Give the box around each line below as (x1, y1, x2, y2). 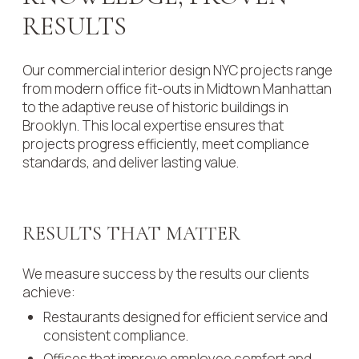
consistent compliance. (43, 325, 188, 345)
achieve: (22, 282, 75, 301)
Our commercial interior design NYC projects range (22, 60, 333, 79)
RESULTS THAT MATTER (22, 221, 240, 245)
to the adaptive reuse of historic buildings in (22, 97, 288, 116)
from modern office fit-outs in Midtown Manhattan (22, 79, 332, 98)
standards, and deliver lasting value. (22, 152, 239, 171)
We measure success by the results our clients (22, 264, 309, 283)
